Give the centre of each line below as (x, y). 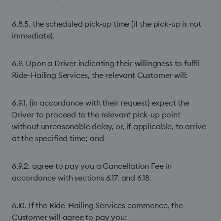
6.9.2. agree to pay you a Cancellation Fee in (92, 166)
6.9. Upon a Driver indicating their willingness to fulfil (106, 63)
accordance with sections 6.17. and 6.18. (82, 178)
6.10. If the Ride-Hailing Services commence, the (97, 205)
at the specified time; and (58, 138)
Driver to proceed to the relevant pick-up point (96, 114)
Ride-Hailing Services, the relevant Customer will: (100, 75)
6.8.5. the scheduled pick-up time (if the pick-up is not (107, 24)
